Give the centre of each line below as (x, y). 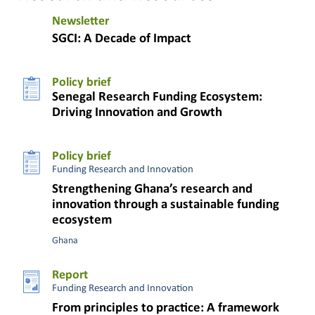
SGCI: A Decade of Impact (122, 39)
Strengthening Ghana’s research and (152, 189)
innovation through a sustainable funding (166, 205)
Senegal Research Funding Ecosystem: (157, 97)
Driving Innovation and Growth (137, 112)
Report (70, 275)
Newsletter (81, 21)
